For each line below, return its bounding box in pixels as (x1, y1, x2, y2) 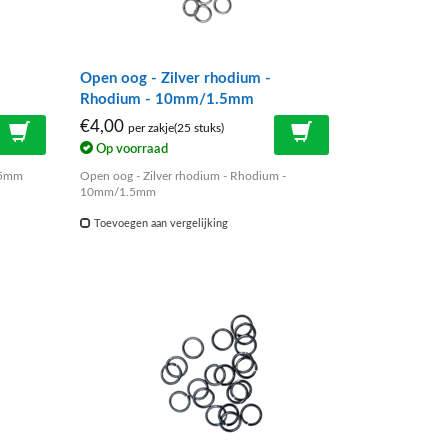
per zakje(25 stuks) (128, 123, 225, 135)
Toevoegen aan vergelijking (91, 217, 229, 229)
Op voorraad (93, 142, 169, 155)
